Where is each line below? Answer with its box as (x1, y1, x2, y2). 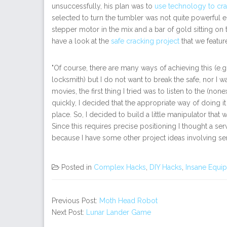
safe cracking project (111, 36, 179, 45)
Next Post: (52, 208, 86, 216)
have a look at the (52, 36, 111, 45)
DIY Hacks (149, 163, 182, 171)
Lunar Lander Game (86, 208, 151, 216)
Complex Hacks (94, 163, 146, 171)
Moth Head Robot (99, 196, 158, 205)
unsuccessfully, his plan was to (52, 2, 155, 10)
